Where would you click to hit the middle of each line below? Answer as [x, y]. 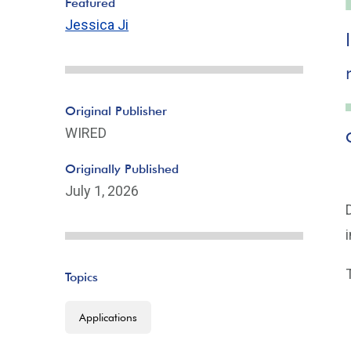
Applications [109, 317]
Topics [82, 277]
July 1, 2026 [102, 191]
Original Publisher [116, 111]
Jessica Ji [97, 25]
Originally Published [122, 169]
